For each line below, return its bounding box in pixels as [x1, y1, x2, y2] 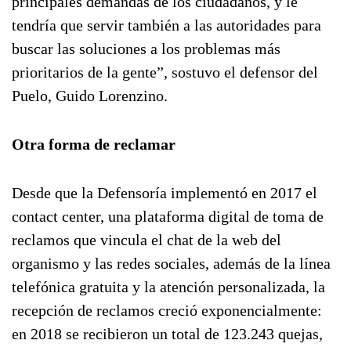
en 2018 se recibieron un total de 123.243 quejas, [12, 325, 323, 342]
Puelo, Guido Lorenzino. [12, 87, 168, 104]
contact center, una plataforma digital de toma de [12, 208, 324, 225]
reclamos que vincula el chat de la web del [12, 231, 281, 248]
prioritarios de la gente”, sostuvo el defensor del [12, 63, 318, 81]
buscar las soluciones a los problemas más [12, 40, 280, 57]
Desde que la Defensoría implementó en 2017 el [12, 184, 317, 201]
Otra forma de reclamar [12, 136, 175, 153]
